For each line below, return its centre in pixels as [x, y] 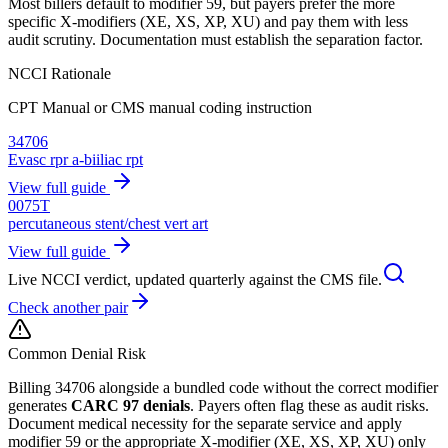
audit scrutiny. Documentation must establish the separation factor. [215, 39]
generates [39, 405]
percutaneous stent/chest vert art [108, 223]
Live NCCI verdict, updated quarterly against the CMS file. [195, 279]
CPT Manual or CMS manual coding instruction [160, 107]
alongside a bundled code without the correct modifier [266, 387]
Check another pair [68, 307]
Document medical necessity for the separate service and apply [205, 423]
